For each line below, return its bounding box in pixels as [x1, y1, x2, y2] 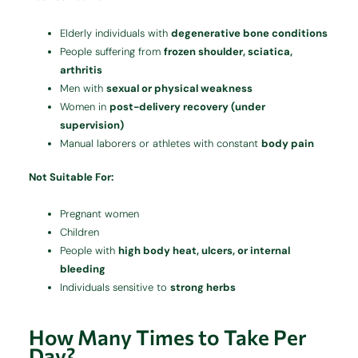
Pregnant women [60, 207, 140, 221]
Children [60, 225, 100, 240]
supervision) [60, 117, 125, 132]
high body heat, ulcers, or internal [118, 244, 291, 258]
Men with [60, 81, 107, 95]
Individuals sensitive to [60, 280, 171, 295]
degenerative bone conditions [171, 26, 328, 40]
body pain [261, 136, 315, 150]
